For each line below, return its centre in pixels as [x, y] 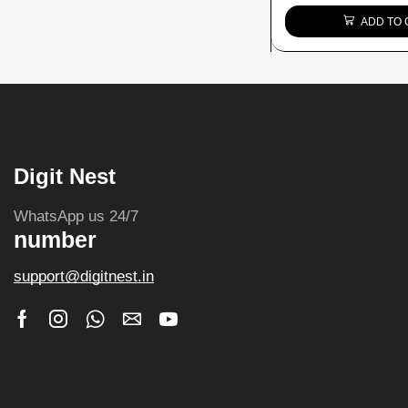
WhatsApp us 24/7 [76, 216]
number [55, 239]
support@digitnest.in [84, 276]
